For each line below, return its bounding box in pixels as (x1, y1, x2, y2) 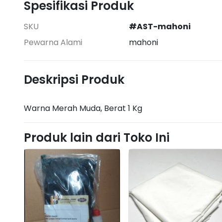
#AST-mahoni (129, 20, 191, 32)
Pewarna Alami (24, 36, 82, 48)
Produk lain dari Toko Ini (24, 129, 169, 146)
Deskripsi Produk (24, 71, 124, 88)
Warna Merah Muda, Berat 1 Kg (24, 102, 142, 114)
